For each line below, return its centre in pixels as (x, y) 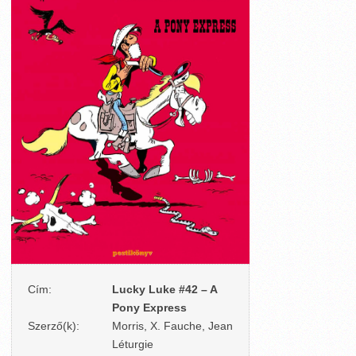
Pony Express (149, 308)
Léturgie (133, 344)
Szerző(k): (54, 326)
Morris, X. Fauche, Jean (172, 326)
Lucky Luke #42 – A (164, 289)
